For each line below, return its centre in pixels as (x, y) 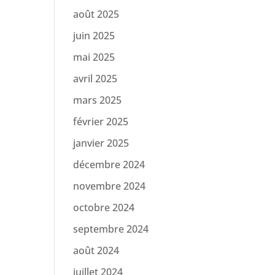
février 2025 (101, 122)
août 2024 (96, 250)
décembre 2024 (109, 165)
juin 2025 (94, 36)
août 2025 (96, 14)
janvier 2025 (101, 143)
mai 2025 (94, 57)
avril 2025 (95, 79)
